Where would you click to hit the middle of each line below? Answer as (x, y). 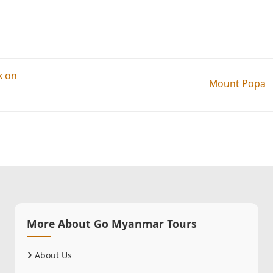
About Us (52, 255)
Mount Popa (238, 84)
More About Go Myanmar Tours (112, 223)
